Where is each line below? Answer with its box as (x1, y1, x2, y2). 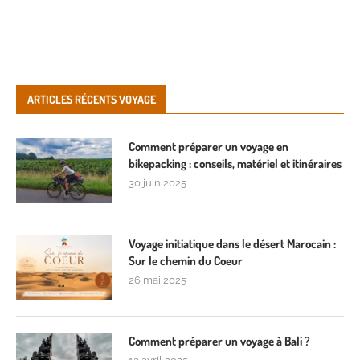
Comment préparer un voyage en (129, 138, 288, 154)
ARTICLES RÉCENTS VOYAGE (27, 92, 156, 106)
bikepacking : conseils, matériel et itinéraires (129, 155, 342, 171)
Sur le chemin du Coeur (129, 252, 243, 268)
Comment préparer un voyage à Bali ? (129, 333, 310, 349)
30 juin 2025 (129, 176, 186, 189)
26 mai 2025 (129, 273, 186, 286)
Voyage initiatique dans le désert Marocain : (129, 235, 336, 252)
